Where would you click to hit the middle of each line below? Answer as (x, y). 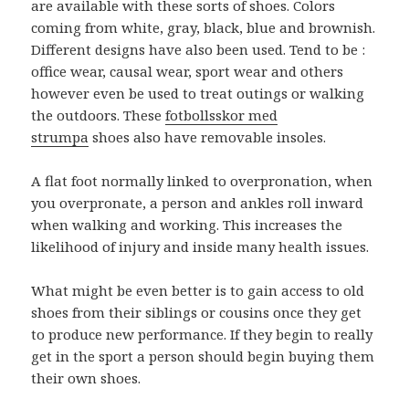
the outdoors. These (99, 115)
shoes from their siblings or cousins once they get (197, 313)
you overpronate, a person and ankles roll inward (198, 203)
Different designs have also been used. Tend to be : (199, 50)
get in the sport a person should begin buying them (203, 357)
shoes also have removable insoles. (208, 137)
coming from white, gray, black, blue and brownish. (204, 28)
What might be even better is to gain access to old (198, 291)
